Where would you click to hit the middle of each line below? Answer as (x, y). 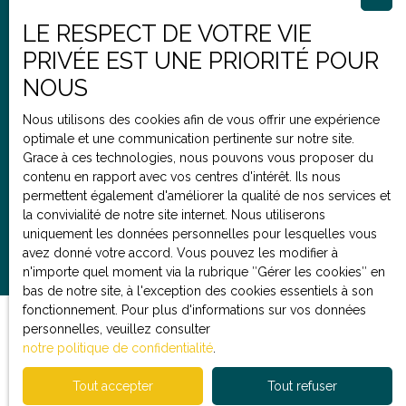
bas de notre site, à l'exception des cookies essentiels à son (198, 291)
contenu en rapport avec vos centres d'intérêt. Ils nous (182, 177)
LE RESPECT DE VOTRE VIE (167, 34)
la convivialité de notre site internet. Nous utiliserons (174, 215)
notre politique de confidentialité (118, 348)
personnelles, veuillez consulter (116, 329)
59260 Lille (229, 164)
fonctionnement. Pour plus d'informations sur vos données (194, 310)
